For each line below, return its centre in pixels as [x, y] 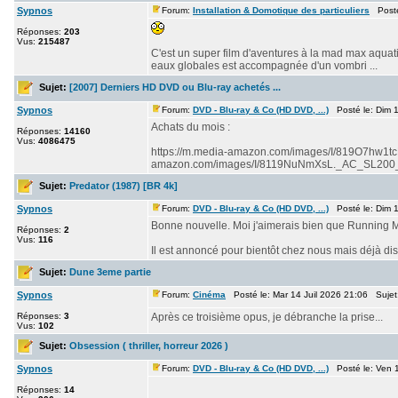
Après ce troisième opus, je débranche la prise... [267, 317]
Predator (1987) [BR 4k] [123, 185]
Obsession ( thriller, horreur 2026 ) [149, 345]
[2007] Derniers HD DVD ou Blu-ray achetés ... [175, 87]
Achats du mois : [191, 127]
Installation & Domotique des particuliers [281, 10]
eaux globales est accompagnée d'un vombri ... [264, 66]
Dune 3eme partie [110, 271]
